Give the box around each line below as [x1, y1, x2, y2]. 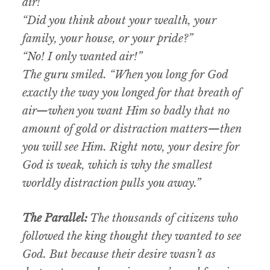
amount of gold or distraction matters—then [22, 122, 242, 136]
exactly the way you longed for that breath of [22, 86, 242, 100]
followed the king [22, 230, 110, 243]
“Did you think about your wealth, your [22, 14, 217, 28]
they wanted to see [148, 230, 242, 243]
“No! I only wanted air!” [22, 50, 143, 64]
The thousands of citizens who [87, 212, 239, 225]
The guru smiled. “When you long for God [22, 68, 228, 82]
